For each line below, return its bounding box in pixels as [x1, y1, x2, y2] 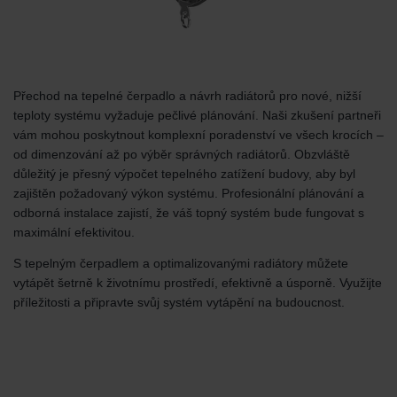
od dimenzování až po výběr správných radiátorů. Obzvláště [13, 146, 350, 161]
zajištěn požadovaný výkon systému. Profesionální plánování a [13, 185, 364, 200]
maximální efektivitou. [13, 224, 135, 239]
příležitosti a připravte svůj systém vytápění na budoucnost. [13, 295, 345, 310]
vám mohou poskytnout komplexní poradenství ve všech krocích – [13, 127, 384, 142]
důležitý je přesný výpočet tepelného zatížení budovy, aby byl [13, 166, 355, 181]
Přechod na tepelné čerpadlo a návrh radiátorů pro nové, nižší [13, 88, 362, 103]
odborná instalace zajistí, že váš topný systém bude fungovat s [13, 205, 364, 220]
